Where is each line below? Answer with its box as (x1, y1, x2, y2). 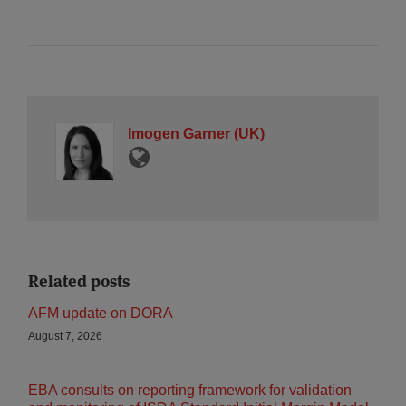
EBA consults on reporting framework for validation (28, 382, 352, 398)
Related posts (28, 271, 130, 292)
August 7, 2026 (28, 330, 102, 343)
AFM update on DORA (28, 305, 173, 321)
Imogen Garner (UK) (128, 126, 265, 141)
